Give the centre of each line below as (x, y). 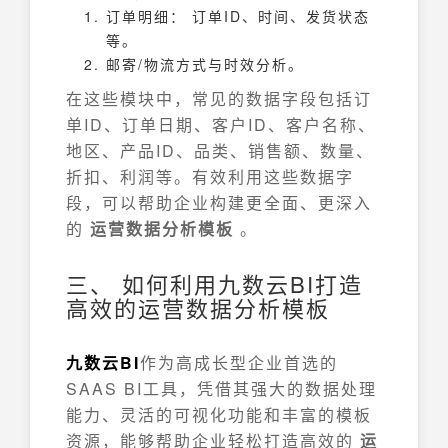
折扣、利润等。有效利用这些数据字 (210, 176)
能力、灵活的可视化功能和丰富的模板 (219, 414)
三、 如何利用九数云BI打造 (214, 283)
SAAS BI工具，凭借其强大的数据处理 (221, 388)
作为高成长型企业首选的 (239, 362)
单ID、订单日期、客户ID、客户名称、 (221, 124)
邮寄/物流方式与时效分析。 (205, 64)
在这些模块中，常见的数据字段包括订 (219, 98)
